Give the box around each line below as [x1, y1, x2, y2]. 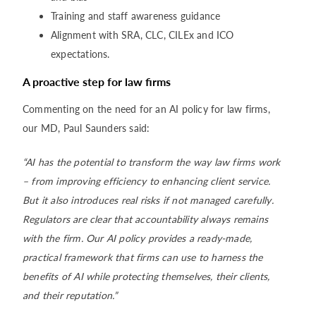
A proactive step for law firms [23, 75, 171, 88]
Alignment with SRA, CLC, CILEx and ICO [51, 29, 234, 41]
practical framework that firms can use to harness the [23, 251, 263, 263]
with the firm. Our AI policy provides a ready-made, [23, 232, 253, 244]
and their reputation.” [23, 289, 118, 301]
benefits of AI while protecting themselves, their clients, [23, 270, 270, 282]
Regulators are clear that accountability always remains [23, 213, 269, 225]
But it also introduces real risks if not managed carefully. [23, 194, 274, 206]
